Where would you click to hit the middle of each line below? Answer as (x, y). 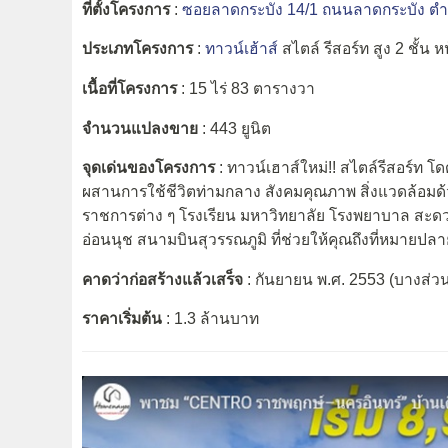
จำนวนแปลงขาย (140, 128)
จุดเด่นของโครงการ (148, 168)
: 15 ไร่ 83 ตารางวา (246, 88)
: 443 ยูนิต (234, 128)
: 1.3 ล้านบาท (210, 319)
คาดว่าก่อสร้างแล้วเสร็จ (162, 279)
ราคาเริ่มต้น (122, 319)
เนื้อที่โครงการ (129, 88)
